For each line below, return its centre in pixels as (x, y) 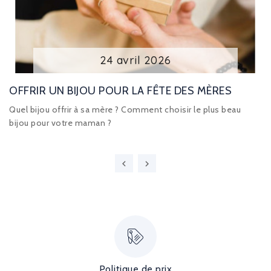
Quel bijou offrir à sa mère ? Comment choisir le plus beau (125, 110)
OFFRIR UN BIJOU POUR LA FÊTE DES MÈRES (120, 91)
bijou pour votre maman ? (60, 123)
